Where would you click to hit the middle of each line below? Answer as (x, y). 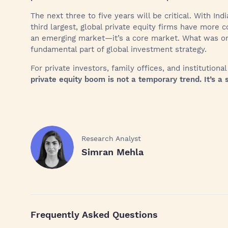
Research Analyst (111, 138)
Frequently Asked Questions (94, 215)
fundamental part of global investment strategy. (119, 49)
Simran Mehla (112, 152)
